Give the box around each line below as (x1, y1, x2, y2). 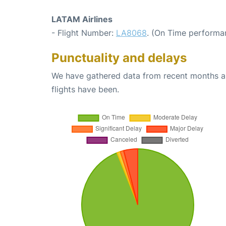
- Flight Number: (51, 27, 116, 38)
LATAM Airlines (51, 14, 112, 24)
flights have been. (51, 84, 119, 94)
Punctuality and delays (51, 50, 187, 65)
